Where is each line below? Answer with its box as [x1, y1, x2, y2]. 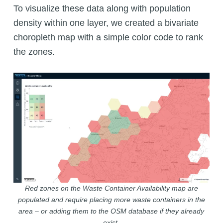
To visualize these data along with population [13, 3, 191, 13]
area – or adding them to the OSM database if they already [18, 207, 205, 216]
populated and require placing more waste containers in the [17, 196, 205, 204]
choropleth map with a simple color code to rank [13, 32, 203, 42]
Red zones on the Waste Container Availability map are [24, 184, 198, 193]
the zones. [13, 46, 55, 57]
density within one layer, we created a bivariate [13, 17, 199, 28]
